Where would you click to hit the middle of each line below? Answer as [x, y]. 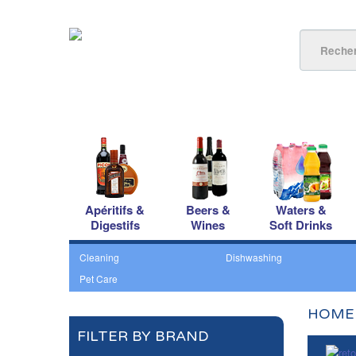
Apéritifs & [115, 210]
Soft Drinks [301, 225]
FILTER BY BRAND [143, 336]
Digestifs [115, 225]
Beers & [208, 210]
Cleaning [99, 257]
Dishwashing [253, 257]
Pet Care [99, 279]
